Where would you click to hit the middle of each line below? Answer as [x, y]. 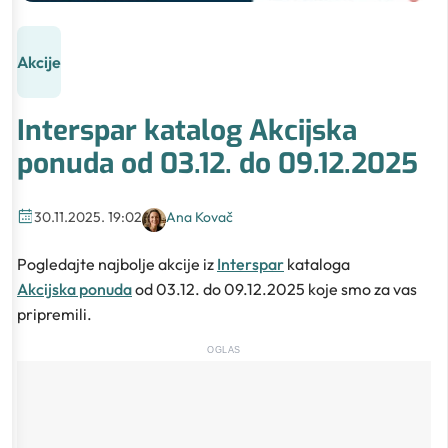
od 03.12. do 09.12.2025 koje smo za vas [274, 288]
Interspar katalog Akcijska [187, 130]
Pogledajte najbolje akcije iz [117, 263]
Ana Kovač [199, 217]
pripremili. [54, 313]
